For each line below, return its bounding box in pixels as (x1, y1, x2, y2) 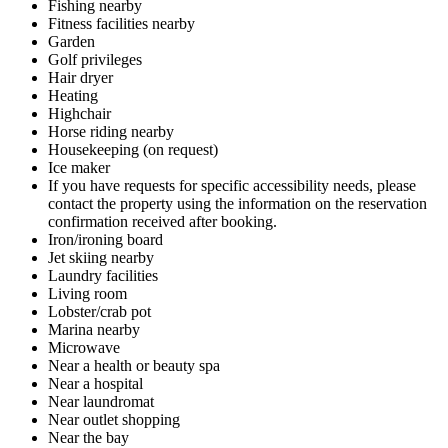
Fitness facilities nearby (48, 14, 195, 32)
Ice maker (48, 158, 110, 176)
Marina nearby (48, 320, 140, 338)
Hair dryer (48, 68, 113, 86)
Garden (48, 32, 95, 50)
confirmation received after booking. (48, 212, 277, 230)
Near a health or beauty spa (48, 356, 220, 374)
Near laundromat (48, 392, 154, 410)
